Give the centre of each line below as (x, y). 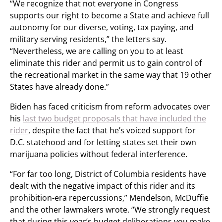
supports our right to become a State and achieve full (110, 15)
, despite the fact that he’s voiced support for (112, 130)
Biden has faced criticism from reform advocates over (110, 107)
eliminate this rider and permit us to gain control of (106, 63)
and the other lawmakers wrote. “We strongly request (110, 210)
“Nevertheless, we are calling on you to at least (97, 51)
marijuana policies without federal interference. (99, 154)
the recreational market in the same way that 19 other (111, 75)
